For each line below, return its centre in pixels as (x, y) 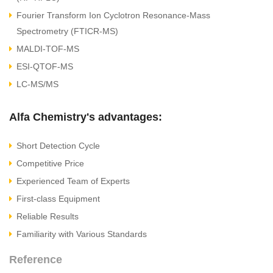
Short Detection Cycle (58, 146)
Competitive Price (50, 164)
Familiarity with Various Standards (82, 234)
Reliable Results (48, 217)
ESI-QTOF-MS (45, 67)
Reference (36, 260)
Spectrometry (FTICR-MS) (67, 31)
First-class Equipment (58, 199)
